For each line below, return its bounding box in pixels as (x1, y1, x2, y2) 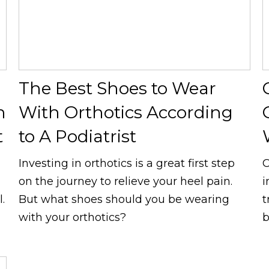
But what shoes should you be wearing (18, 192, 229, 206)
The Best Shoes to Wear (18, 77, 216, 98)
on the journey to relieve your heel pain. (18, 174, 232, 188)
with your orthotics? (18, 210, 126, 224)
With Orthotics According (18, 101, 233, 122)
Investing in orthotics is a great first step (18, 156, 235, 170)
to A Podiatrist (18, 125, 136, 147)
